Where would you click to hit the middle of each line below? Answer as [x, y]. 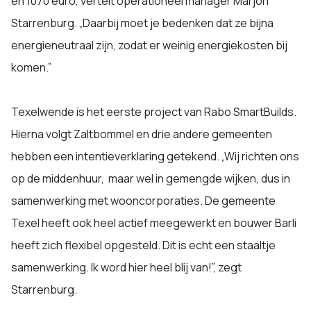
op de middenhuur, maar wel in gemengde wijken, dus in [151, 179]
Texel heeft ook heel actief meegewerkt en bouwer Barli [154, 223]
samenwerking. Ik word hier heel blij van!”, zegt [126, 268]
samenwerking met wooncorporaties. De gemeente [143, 201]
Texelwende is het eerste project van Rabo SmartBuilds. [154, 112]
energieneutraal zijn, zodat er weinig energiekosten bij [149, 45]
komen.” [31, 68]
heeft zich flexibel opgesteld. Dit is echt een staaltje [143, 245]
